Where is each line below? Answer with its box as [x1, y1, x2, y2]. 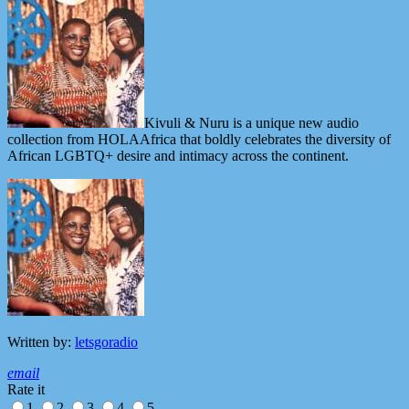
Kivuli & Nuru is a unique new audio [144, 115, 359, 131]
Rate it [7, 382, 45, 398]
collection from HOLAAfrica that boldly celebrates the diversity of [7, 131, 391, 148]
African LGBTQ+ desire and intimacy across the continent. [7, 148, 349, 164]
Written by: [7, 334, 75, 351]
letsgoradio [75, 334, 138, 351]
